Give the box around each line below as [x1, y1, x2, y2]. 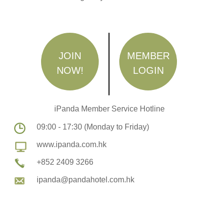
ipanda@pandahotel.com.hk [36, 175, 134, 184]
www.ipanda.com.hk [36, 140, 107, 149]
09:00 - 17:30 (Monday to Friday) [36, 123, 149, 131]
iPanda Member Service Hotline [54, 105, 165, 113]
